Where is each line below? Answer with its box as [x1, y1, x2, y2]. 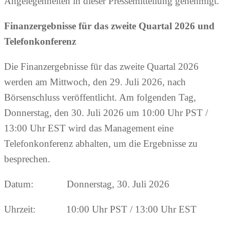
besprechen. [4, 154, 50, 165]
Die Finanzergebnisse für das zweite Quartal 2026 [4, 61, 199, 72]
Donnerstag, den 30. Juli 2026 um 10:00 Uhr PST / [4, 107, 208, 119]
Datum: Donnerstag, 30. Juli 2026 [4, 179, 169, 190]
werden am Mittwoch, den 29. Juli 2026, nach [4, 76, 186, 88]
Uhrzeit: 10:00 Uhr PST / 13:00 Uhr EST [4, 204, 197, 215]
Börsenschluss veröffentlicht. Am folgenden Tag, [4, 92, 196, 103]
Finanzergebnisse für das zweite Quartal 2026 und [4, 21, 215, 32]
